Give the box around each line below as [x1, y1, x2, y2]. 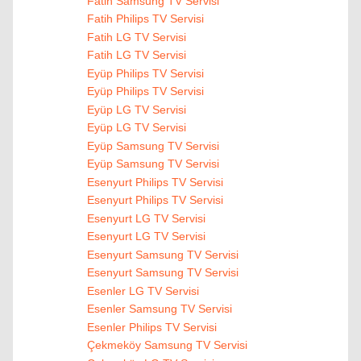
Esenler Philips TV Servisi [86, 320, 217, 334]
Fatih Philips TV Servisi [86, 12, 204, 26]
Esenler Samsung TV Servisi [86, 302, 232, 316]
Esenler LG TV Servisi [86, 284, 199, 297]
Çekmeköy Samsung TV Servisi [86, 338, 247, 352]
